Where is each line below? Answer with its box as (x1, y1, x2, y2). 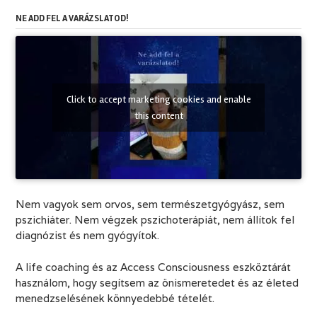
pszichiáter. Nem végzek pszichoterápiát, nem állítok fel (16, 213, 294, 227)
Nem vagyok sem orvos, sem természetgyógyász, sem (16, 197, 284, 212)
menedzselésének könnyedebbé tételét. (16, 291, 214, 305)
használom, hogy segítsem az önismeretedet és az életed (16, 275, 299, 289)
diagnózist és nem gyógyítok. (16, 229, 159, 243)
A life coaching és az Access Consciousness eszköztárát (16, 260, 291, 274)
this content (134, 110, 183, 122)
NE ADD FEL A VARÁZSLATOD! (16, 13, 128, 25)
